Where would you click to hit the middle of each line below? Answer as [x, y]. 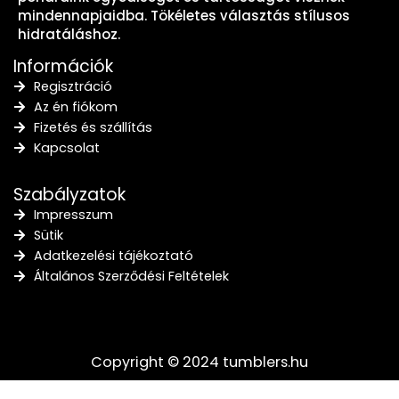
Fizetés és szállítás [93, 127]
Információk [63, 66]
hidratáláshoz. [69, 34]
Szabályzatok [69, 194]
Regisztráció [73, 86]
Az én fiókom [75, 106]
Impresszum [73, 214]
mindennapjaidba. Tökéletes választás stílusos [184, 15]
